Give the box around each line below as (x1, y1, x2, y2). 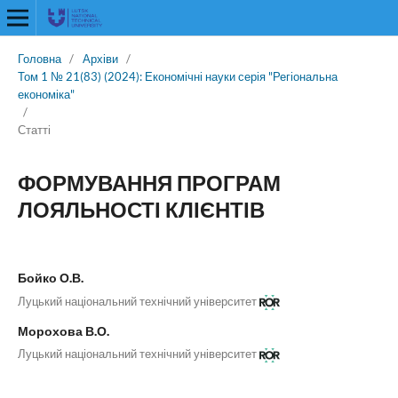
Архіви (82, 51, 118, 66)
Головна (17, 51, 61, 66)
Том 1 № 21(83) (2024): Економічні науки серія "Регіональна (17, 68, 338, 84)
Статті (17, 122, 51, 137)
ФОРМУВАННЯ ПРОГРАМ (17, 169, 281, 195)
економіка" (17, 86, 75, 101)
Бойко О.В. (17, 269, 84, 285)
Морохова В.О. (17, 322, 109, 338)
